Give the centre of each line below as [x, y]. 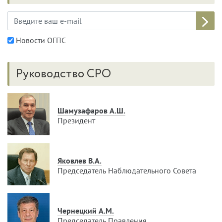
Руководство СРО [63, 74]
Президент [76, 120]
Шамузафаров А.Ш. [91, 110]
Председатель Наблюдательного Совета [127, 170]
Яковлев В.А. [80, 160]
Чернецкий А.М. [86, 210]
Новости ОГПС [40, 40]
